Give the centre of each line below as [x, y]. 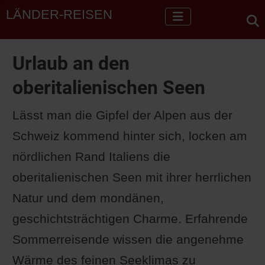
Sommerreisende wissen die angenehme [128, 240]
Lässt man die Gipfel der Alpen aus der [122, 115]
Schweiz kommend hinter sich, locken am [130, 136]
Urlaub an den [71, 64]
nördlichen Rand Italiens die [91, 157]
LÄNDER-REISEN [59, 15]
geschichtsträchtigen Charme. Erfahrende [130, 219]
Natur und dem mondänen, [88, 198]
